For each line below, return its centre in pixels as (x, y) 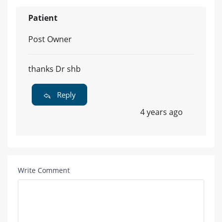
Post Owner (50, 39)
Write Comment (44, 170)
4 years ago (162, 112)
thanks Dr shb (55, 69)
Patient (43, 18)
